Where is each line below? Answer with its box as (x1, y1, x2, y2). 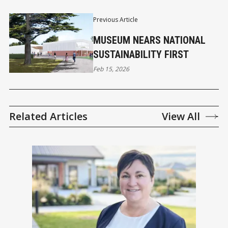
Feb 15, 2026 (93, 65, 129, 74)
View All (162, 109, 200, 123)
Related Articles (9, 109, 88, 123)
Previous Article (93, 15, 138, 24)
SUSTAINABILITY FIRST (93, 48, 189, 61)
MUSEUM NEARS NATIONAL (93, 34, 206, 47)
